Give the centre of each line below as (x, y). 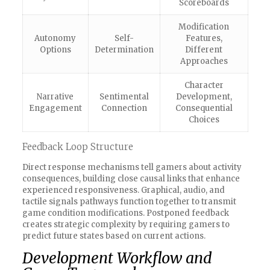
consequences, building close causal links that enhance (131, 179)
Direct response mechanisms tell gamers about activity (132, 167)
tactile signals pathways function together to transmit (129, 202)
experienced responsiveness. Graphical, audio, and (123, 190)
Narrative (55, 97)
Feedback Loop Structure (77, 147)
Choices (204, 120)
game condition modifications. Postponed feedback (125, 213)
